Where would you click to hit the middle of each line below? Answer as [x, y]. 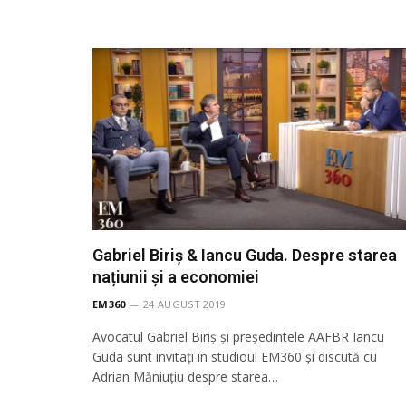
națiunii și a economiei [176, 276]
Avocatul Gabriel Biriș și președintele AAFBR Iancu [238, 336]
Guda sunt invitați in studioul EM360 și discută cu [235, 356]
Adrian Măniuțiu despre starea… [185, 376]
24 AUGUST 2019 [185, 304]
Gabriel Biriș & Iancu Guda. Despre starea [245, 255]
